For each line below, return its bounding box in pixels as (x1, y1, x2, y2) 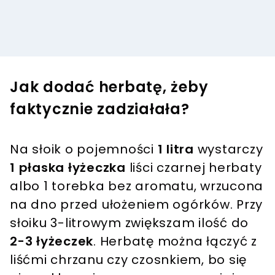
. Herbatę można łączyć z (93, 232, 257, 250)
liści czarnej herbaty (125, 158, 262, 176)
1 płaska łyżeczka (10, 158, 126, 176)
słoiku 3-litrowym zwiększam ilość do (10, 214, 249, 231)
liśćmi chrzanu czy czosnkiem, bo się (10, 250, 247, 268)
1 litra (157, 140, 194, 158)
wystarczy (193, 140, 263, 158)
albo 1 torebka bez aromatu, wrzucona (10, 177, 263, 195)
